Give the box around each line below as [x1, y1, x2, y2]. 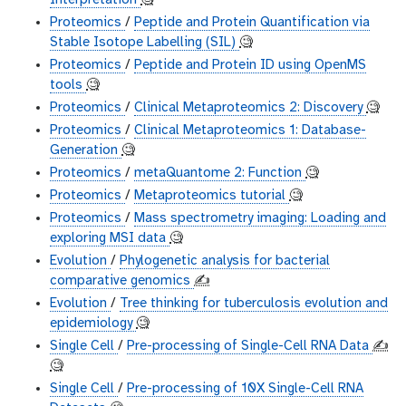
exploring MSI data [50, 231, 169, 246]
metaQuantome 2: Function [134, 166, 305, 181]
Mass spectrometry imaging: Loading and [134, 211, 386, 227]
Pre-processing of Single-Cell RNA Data [127, 339, 372, 354]
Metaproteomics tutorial [134, 188, 289, 204]
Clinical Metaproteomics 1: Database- [134, 123, 366, 139]
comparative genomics [50, 274, 194, 289]
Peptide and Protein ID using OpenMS [134, 58, 366, 73]
